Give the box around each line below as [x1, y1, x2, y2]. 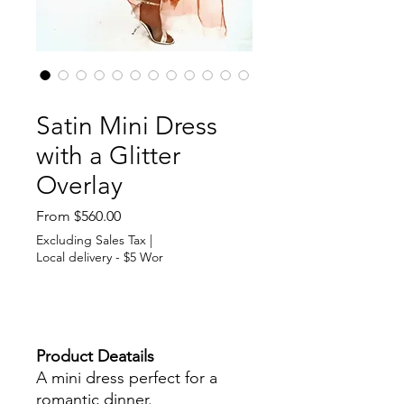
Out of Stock [104, 297, 185, 314]
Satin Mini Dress [36, 111, 217, 141]
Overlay [36, 170, 123, 200]
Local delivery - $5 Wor [36, 249, 163, 265]
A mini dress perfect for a [36, 368, 217, 388]
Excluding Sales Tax [36, 232, 146, 248]
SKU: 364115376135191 [36, 86, 142, 99]
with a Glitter [36, 141, 180, 170]
